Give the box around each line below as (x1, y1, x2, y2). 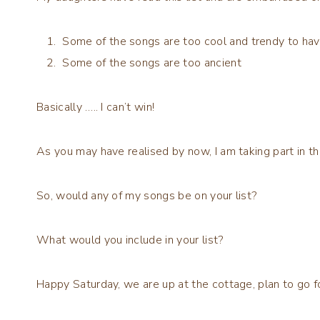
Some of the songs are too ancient (59, 54, 241, 71)
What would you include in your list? (36, 231, 224, 248)
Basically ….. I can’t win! (36, 99, 155, 115)
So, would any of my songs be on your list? (36, 187, 257, 204)
